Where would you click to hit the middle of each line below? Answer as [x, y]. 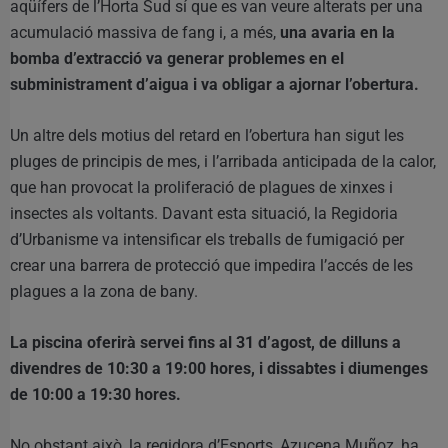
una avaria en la [337, 32]
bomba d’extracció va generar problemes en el [177, 58]
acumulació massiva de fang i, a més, [145, 32]
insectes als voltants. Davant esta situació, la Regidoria [204, 213]
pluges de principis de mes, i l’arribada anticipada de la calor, [223, 161]
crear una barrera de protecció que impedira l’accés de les [211, 265]
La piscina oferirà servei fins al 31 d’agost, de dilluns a [205, 342]
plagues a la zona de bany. [104, 291]
